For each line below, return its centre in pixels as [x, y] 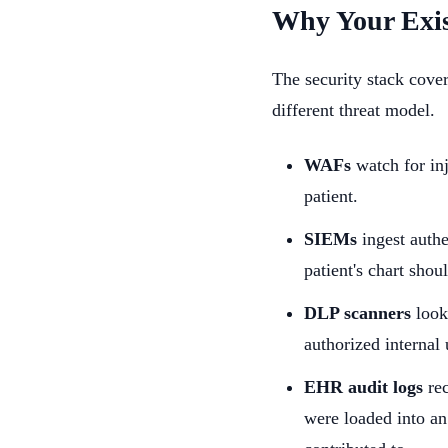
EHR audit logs [363, 386]
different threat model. [353, 109]
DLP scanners [357, 312]
